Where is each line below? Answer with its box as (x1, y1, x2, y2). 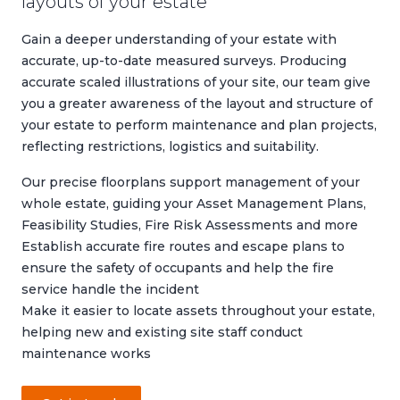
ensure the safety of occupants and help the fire (21, 260, 334, 277)
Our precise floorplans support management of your (21, 174, 360, 191)
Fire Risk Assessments (145, 217, 293, 234)
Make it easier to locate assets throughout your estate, (21, 303, 375, 320)
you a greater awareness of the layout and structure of (21, 96, 372, 112)
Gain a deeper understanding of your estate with (21, 31, 337, 48)
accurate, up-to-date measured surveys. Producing (21, 53, 346, 70)
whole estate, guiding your (21, 196, 196, 212)
